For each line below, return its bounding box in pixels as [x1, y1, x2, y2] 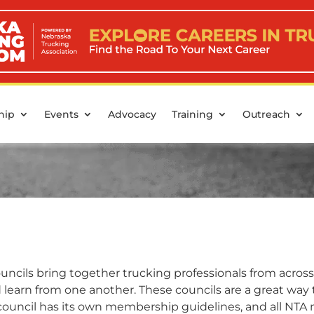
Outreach [242, 107, 290, 121]
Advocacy [107, 107, 156, 121]
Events [43, 107, 78, 121]
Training [171, 107, 213, 121]
